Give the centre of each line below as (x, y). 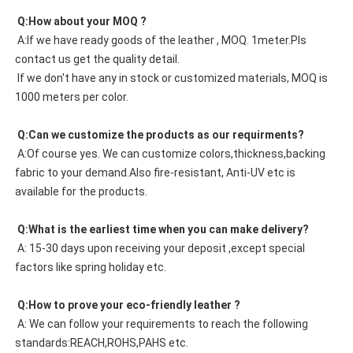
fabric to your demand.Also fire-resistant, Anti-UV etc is (155, 173)
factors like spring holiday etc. (90, 268)
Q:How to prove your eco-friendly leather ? (128, 305)
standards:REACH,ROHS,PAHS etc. (101, 343)
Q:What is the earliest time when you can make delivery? (163, 230)
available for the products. (81, 192)
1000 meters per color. (72, 97)
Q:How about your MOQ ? (82, 22)
